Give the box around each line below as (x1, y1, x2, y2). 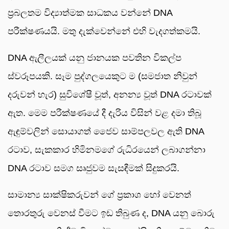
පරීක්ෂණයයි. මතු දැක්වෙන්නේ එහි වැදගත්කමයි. (8, 26, 200, 37)
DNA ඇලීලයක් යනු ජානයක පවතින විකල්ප (8, 53, 181, 63)
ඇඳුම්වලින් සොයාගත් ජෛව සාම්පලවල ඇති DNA (8, 126, 204, 137)
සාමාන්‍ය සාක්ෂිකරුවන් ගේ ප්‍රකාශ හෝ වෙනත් (8, 190, 191, 200)
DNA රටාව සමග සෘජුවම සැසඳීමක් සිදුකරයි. (8, 163, 179, 174)
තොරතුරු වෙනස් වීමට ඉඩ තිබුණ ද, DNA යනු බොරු (8, 208, 215, 219)
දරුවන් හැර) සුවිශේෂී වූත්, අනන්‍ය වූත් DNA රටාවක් (8, 89, 212, 100)
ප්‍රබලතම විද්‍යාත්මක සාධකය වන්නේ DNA (8, 8, 172, 18)
